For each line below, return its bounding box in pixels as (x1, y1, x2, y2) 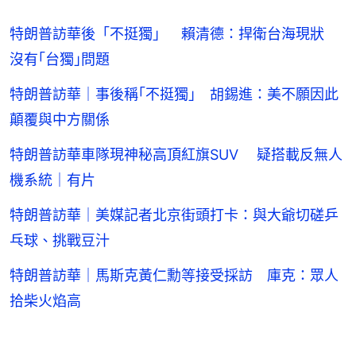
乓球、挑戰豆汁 (10, 232, 110, 250)
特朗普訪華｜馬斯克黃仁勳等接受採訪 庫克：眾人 (10, 267, 339, 284)
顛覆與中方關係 (10, 111, 110, 129)
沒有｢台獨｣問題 (10, 51, 110, 68)
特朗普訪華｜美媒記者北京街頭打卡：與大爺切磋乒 (10, 207, 339, 224)
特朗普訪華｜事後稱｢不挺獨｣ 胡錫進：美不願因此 (10, 86, 339, 103)
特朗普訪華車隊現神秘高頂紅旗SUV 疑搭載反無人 (10, 146, 342, 164)
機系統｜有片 (10, 172, 95, 189)
